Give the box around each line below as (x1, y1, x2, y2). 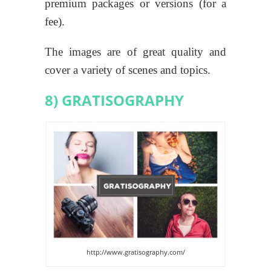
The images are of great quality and (45, 45, 226, 58)
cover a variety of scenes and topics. (45, 63, 211, 76)
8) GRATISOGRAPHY (45, 90, 184, 110)
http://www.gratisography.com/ (86, 247, 185, 256)
